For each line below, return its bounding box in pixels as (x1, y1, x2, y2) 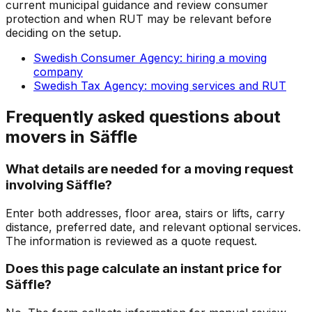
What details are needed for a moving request (6, 161, 293, 178)
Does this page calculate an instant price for (6, 260, 282, 277)
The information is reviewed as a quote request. (6, 233, 257, 248)
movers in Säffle (6, 127, 137, 148)
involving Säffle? (6, 177, 112, 194)
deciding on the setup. (6, 26, 121, 40)
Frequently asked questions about (6, 107, 281, 127)
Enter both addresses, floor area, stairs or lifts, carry (6, 205, 285, 220)
